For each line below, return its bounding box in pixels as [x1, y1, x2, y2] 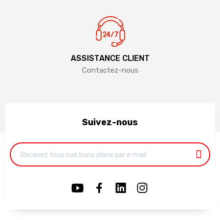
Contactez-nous [82, 66, 138, 75]
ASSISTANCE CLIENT [70, 54, 150, 63]
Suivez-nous [82, 117, 138, 128]
